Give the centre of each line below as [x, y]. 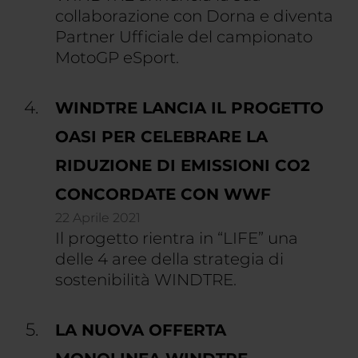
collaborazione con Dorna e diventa [194, 16]
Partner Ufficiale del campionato [184, 37]
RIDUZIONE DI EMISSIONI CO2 [183, 165]
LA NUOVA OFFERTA [141, 330]
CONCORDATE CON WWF [163, 194]
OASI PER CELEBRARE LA [161, 137]
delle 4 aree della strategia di [169, 259]
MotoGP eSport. [117, 58]
